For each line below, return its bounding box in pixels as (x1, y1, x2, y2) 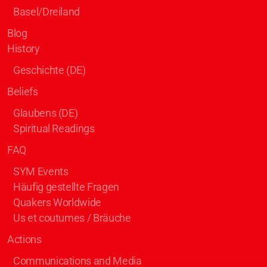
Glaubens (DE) (13, 107, 78, 119)
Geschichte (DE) (13, 64, 86, 76)
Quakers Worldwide (13, 197, 102, 209)
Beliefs (7, 86, 38, 98)
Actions (7, 234, 42, 246)
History (7, 43, 40, 55)
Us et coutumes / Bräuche (13, 212, 131, 224)
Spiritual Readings (13, 123, 95, 135)
